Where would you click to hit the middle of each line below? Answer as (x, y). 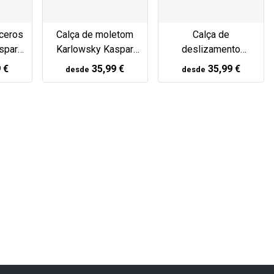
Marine (211, 79)
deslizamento (211, 50)
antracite (95, 64)
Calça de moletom (95, 35)
